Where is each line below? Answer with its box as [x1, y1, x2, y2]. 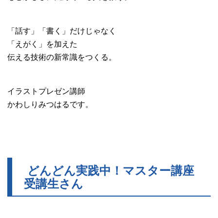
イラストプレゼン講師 [7, 85, 85, 96]
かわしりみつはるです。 [7, 98, 93, 109]
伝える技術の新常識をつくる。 [7, 51, 116, 62]
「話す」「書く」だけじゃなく [7, 24, 116, 36]
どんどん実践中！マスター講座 [24, 161, 194, 178]
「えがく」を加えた [7, 37, 77, 49]
